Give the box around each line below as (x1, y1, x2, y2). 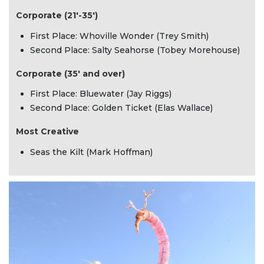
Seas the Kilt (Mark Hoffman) (30, 146, 153, 157)
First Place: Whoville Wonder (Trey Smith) (30, 30, 209, 41)
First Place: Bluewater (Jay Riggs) (30, 88, 171, 100)
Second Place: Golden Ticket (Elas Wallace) (30, 103, 213, 114)
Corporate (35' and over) (16, 68, 127, 79)
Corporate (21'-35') (16, 10, 100, 21)
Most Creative (16, 126, 79, 137)
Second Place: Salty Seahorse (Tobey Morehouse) (30, 44, 240, 55)
